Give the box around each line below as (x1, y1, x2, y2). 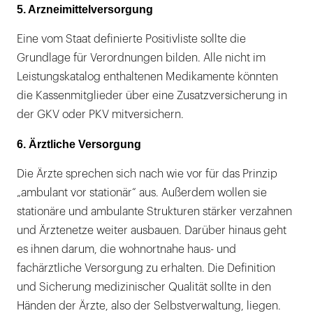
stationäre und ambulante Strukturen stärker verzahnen (17, 206, 292, 218)
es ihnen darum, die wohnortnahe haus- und (17, 244, 236, 256)
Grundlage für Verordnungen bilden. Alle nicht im (17, 52, 265, 64)
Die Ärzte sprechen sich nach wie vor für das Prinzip (17, 168, 277, 180)
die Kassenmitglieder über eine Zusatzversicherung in (17, 90, 287, 102)
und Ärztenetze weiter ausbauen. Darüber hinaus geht (17, 225, 286, 237)
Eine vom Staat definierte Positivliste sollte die (17, 34, 246, 45)
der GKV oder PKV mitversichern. (17, 109, 184, 121)
